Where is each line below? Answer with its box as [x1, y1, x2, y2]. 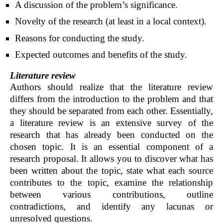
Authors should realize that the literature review [10, 82, 213, 93]
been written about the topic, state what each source [10, 165, 213, 176]
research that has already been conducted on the [10, 129, 213, 140]
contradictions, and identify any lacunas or [10, 201, 213, 212]
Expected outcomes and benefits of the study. [15, 49, 187, 60]
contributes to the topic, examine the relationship [10, 177, 213, 188]
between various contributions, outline [10, 189, 213, 200]
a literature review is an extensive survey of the [10, 117, 213, 128]
